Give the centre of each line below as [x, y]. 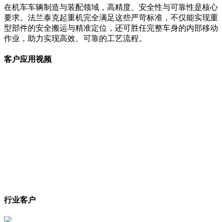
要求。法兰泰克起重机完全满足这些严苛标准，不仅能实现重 [111, 17]
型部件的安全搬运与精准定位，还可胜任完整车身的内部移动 [111, 28]
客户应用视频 [28, 59]
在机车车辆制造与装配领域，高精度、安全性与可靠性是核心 [111, 7]
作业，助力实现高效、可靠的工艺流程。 [75, 38]
